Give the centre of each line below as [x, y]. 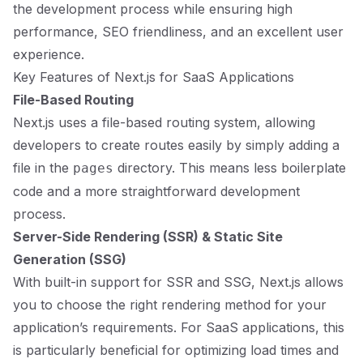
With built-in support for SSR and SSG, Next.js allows [178, 282]
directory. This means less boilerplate [230, 168]
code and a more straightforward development [156, 191]
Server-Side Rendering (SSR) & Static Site [148, 237]
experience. [49, 54]
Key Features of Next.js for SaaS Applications [154, 77]
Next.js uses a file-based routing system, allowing [164, 122]
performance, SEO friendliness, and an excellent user [178, 32]
